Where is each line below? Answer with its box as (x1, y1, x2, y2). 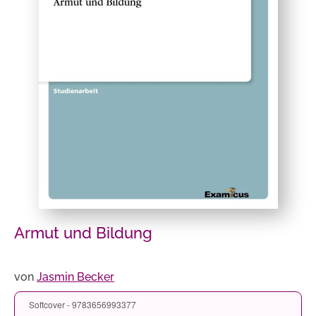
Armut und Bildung (14, 224, 152, 242)
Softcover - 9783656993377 (29, 298, 136, 310)
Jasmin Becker (37, 270, 114, 284)
